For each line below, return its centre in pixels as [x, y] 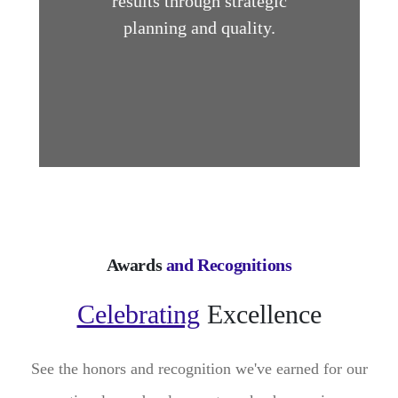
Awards [136, 264]
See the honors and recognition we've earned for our [199, 368]
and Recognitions [229, 264]
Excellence [260, 314]
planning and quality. [199, 28]
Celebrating [138, 314]
